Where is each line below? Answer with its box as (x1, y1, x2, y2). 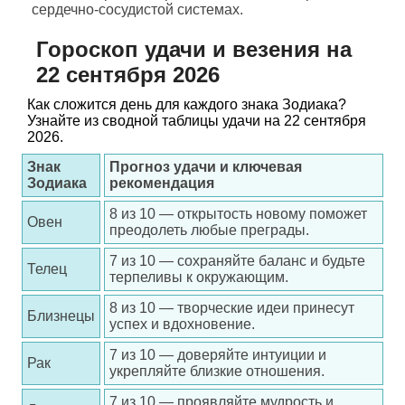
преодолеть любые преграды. (109, 222, 309, 238)
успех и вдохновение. (109, 316, 255, 332)
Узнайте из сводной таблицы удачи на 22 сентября (27, 113, 366, 128)
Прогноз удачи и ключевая (109, 159, 302, 174)
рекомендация (109, 175, 214, 191)
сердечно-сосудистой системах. (32, 2, 243, 17)
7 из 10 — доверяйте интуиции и (109, 347, 326, 363)
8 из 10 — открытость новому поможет (109, 206, 367, 221)
